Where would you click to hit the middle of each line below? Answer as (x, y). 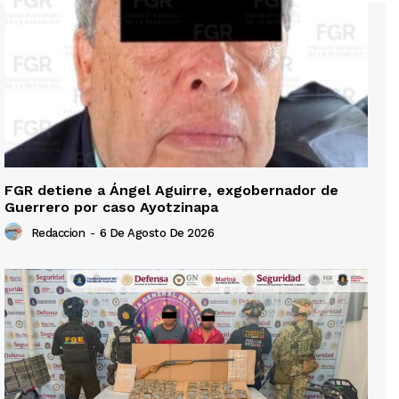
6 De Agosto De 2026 (156, 232)
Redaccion (57, 232)
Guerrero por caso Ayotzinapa (111, 207)
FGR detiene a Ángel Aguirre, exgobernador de (171, 190)
